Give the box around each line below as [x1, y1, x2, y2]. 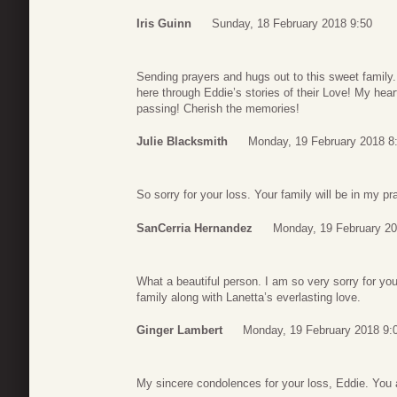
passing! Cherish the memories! [136, 101, 300, 115]
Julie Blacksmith [136, 135, 228, 149]
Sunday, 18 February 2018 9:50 [212, 16, 372, 30]
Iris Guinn [136, 16, 191, 30]
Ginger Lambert [136, 323, 222, 338]
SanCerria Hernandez [136, 221, 253, 235]
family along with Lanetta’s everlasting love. [136, 290, 361, 304]
